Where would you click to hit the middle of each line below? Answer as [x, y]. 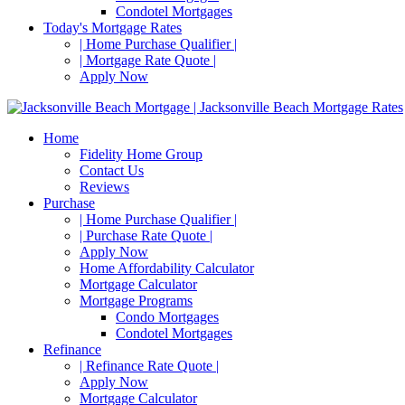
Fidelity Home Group [141, 154]
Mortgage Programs [136, 301]
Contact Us [112, 170]
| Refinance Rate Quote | [149, 366]
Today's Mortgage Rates [113, 28]
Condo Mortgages [167, 317]
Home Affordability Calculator [167, 268]
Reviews [104, 187]
